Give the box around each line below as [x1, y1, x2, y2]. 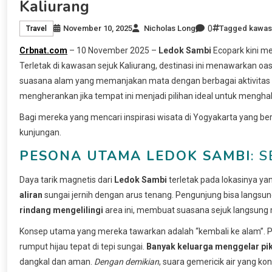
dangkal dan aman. [19, 256, 94, 267]
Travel [26, 24, 47, 33]
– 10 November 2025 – [67, 45, 158, 55]
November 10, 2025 [63, 24, 132, 33]
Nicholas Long [144, 24, 195, 33]
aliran [19, 189, 42, 200]
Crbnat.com [19, 45, 67, 55]
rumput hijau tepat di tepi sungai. [19, 241, 146, 251]
